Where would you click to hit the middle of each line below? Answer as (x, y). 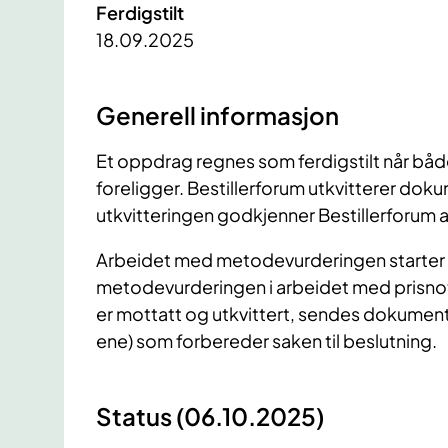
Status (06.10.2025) (210, 416)
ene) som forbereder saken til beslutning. (266, 341)
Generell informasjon (217, 115)
